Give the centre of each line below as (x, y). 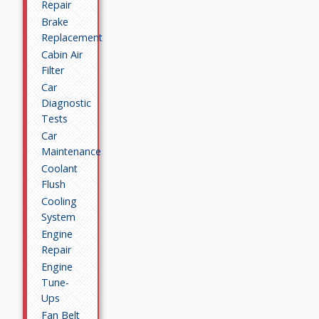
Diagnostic (67, 103)
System (59, 217)
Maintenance (72, 152)
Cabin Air (62, 55)
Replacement (72, 38)
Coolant (60, 169)
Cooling (59, 202)
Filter (53, 70)
